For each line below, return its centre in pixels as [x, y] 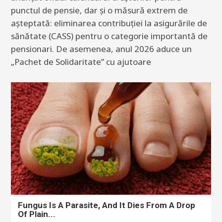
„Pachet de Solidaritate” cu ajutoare [81, 62]
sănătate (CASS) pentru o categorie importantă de [109, 36]
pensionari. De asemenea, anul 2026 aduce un [101, 49]
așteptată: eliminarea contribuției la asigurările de [109, 23]
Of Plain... [37, 214]
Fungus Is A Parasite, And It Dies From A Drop [107, 205]
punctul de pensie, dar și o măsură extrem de [99, 10]
